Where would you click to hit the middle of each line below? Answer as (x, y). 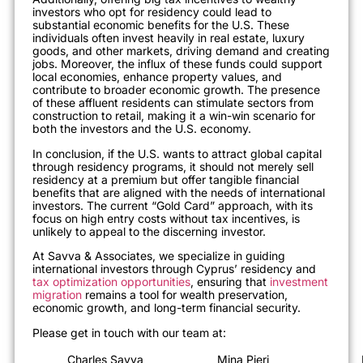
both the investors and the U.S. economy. (142, 129)
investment (299, 282)
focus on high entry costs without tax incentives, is (166, 218)
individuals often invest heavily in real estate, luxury (169, 38)
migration (57, 295)
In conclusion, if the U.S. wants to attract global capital (177, 153)
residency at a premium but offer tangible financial (166, 179)
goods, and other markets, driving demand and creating (181, 51)
